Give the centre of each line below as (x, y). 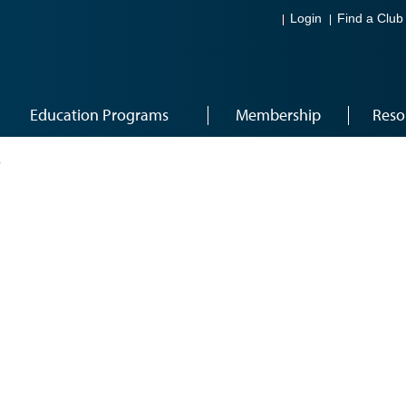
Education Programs (99, 115)
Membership (278, 115)
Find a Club (370, 19)
